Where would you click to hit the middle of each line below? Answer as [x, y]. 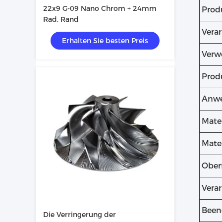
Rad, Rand [61, 19]
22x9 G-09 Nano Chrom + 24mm [100, 8]
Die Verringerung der [80, 215]
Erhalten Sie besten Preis [105, 41]
